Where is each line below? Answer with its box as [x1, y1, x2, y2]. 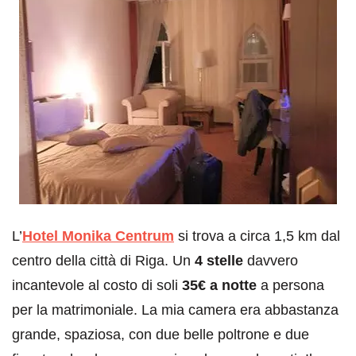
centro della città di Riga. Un [12, 252, 195, 269]
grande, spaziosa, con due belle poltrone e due [12, 326, 309, 342]
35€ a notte [182, 277, 257, 293]
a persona [257, 277, 324, 293]
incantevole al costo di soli [12, 277, 182, 293]
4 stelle [195, 252, 243, 269]
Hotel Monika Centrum [22, 227, 174, 244]
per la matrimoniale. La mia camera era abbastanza [12, 301, 339, 318]
